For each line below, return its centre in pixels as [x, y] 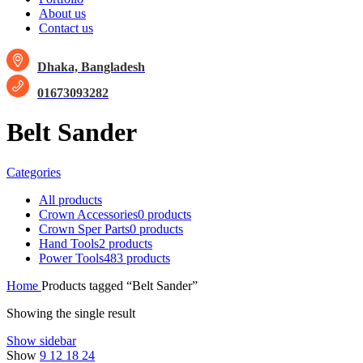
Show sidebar [41, 340]
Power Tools [71, 258]
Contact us [66, 28]
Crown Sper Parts [84, 228]
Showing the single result [71, 313]
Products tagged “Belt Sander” [120, 285]
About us [62, 13]
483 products [137, 258]
